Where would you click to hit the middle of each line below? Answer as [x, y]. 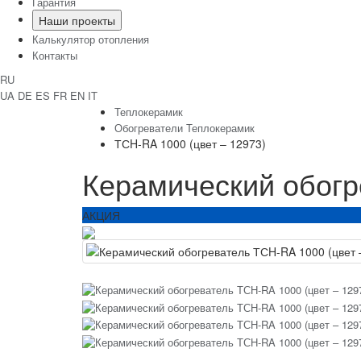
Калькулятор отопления [91, 39]
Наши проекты [77, 21]
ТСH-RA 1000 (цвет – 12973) [190, 144]
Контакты [55, 56]
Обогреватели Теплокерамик [185, 128]
